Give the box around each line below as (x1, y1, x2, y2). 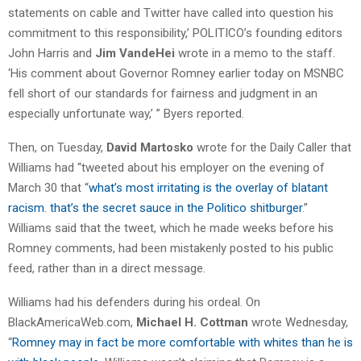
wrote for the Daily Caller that (197, 139, 351, 155)
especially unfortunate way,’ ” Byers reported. (8, 106, 244, 121)
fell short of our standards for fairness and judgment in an (8, 85, 317, 101)
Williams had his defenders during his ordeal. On (8, 294, 260, 309)
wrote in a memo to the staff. (175, 45, 335, 60)
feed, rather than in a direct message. (8, 260, 205, 276)
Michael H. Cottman (136, 314, 248, 330)
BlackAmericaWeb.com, (8, 314, 136, 330)
